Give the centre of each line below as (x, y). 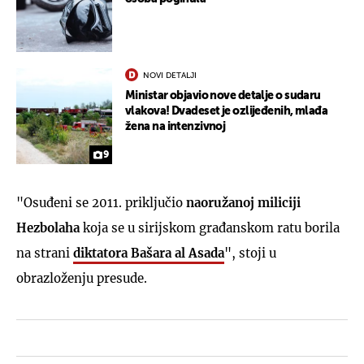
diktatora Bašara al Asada (149, 253)
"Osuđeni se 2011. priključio (101, 202)
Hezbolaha (50, 227)
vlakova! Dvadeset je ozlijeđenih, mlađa (227, 111)
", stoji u (250, 253)
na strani (45, 253)
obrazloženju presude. (82, 278)
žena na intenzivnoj (175, 126)
